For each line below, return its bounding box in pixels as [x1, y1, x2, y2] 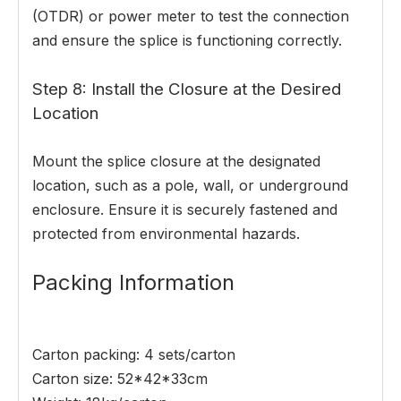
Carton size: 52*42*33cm [32, 370, 208, 388]
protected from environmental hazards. [32, 225, 300, 243]
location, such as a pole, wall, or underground [32, 176, 348, 195]
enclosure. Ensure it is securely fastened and [32, 200, 337, 219]
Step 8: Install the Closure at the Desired [32, 79, 341, 100]
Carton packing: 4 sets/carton [32, 346, 235, 364]
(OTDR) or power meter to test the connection [32, 7, 349, 26]
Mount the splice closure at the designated [32, 152, 320, 171]
